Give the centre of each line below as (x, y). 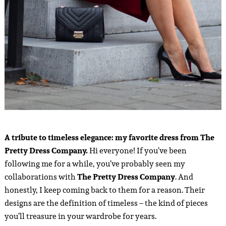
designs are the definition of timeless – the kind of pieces (106, 203)
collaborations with (41, 177)
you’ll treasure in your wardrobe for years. (80, 216)
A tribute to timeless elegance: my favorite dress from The (109, 137)
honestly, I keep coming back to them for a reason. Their (104, 190)
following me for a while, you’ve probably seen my (95, 163)
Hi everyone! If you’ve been (138, 150)
